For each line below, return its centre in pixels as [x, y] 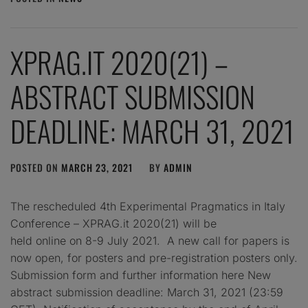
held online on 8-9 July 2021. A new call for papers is [150, 241]
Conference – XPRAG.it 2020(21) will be [113, 223]
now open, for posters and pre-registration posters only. [154, 258]
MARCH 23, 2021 [97, 167]
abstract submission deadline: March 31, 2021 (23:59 [147, 292]
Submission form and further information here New [141, 275]
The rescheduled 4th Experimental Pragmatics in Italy [148, 206]
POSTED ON [36, 167]
